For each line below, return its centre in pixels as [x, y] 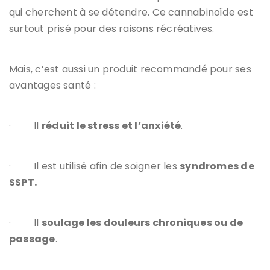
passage [32, 239]
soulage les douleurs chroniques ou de [142, 222]
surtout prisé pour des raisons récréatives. [112, 28]
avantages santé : [52, 85]
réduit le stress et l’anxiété [111, 125]
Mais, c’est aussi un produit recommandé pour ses [130, 69]
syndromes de [217, 166]
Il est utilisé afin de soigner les [107, 166]
